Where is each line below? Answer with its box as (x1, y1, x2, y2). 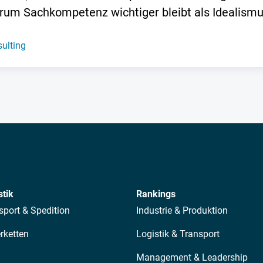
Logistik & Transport (136, 228, 220, 240)
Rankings (136, 188, 176, 200)
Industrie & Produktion (136, 205, 228, 217)
